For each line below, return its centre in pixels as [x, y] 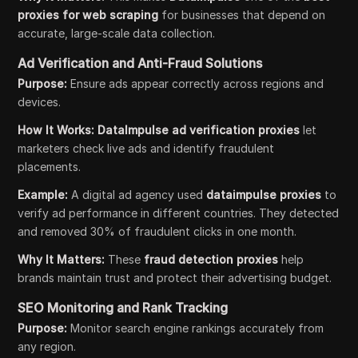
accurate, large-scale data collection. [117, 33]
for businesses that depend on [242, 14]
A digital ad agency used [137, 194]
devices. [40, 101]
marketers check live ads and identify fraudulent [146, 148]
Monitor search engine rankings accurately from [196, 328]
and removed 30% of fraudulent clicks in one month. [157, 231]
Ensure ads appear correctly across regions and [196, 83]
